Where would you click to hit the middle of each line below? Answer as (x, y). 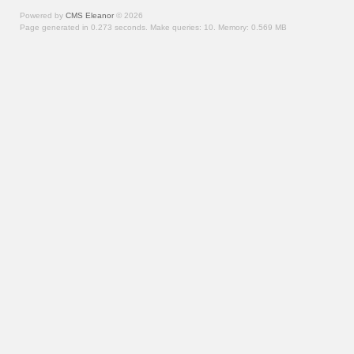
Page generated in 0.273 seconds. (85, 27)
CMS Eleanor (90, 15)
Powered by (43, 15)
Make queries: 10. (184, 27)
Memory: (235, 27)
